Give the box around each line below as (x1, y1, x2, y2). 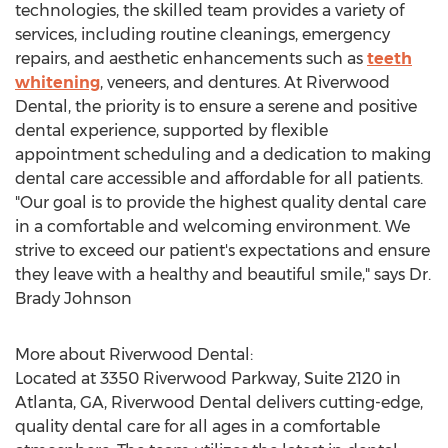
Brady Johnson (15, 289, 132, 308)
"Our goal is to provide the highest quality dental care (15, 193, 426, 212)
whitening (15, 73, 100, 92)
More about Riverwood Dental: (15, 345, 253, 364)
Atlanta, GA (15, 393, 104, 412)
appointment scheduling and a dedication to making (15, 145, 431, 164)
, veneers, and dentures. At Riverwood (100, 73, 390, 92)
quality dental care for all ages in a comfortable (15, 417, 380, 436)
